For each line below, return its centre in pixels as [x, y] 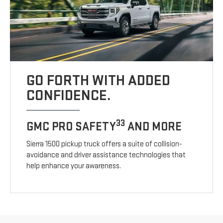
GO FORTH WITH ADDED [99, 80]
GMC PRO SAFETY [71, 126]
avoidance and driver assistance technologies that [106, 155]
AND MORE [154, 126]
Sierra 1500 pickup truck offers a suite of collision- [105, 144]
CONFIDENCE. [69, 95]
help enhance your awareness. [74, 166]
